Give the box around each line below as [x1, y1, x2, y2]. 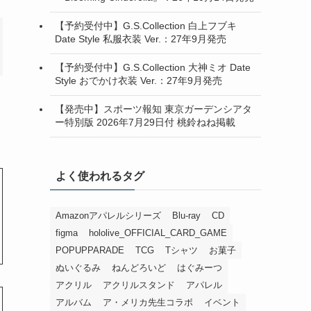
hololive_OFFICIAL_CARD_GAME [89, 227, 227, 238]
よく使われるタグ [56, 169, 144, 182]
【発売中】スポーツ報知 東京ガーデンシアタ [55, 103, 252, 115]
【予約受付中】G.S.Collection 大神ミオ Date [55, 62, 251, 74]
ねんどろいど [112, 262, 166, 273]
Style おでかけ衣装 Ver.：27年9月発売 [55, 75, 222, 87]
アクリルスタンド [103, 279, 175, 290]
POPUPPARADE [56, 244, 124, 255]
